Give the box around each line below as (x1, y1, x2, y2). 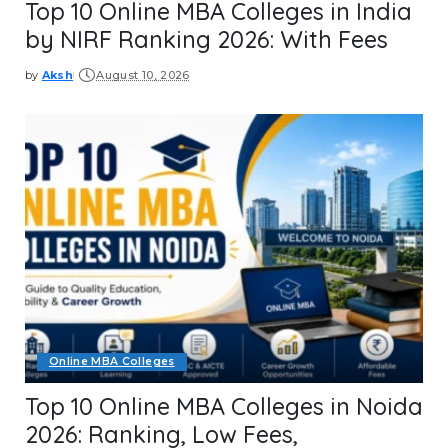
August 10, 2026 (96, 68, 190, 83)
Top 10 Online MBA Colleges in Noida (25, 391, 423, 421)
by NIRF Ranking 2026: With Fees (25, 24, 388, 54)
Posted (24, 74, 72, 89)
